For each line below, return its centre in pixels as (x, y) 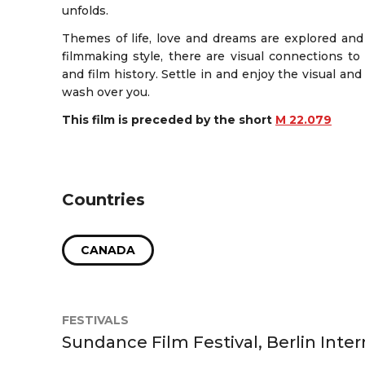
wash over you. (106, 92)
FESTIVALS (95, 320)
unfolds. (85, 10)
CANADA (108, 250)
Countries (103, 199)
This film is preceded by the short (169, 119)
